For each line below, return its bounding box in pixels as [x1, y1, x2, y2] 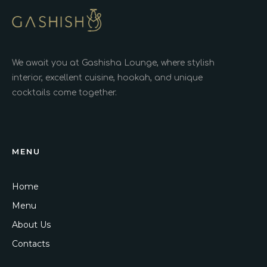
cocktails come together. [12, 88, 117, 97]
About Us [12, 219, 51, 230]
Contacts [12, 238, 49, 249]
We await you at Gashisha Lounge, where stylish [12, 58, 215, 67]
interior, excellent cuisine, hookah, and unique [12, 73, 203, 82]
